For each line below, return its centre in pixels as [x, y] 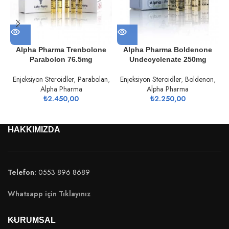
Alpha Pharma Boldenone [168, 49]
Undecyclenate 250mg [168, 59]
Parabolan [93, 79]
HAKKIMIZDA [34, 129]
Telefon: [22, 172]
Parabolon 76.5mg [61, 59]
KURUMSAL [32, 220]
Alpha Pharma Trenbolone [61, 49]
